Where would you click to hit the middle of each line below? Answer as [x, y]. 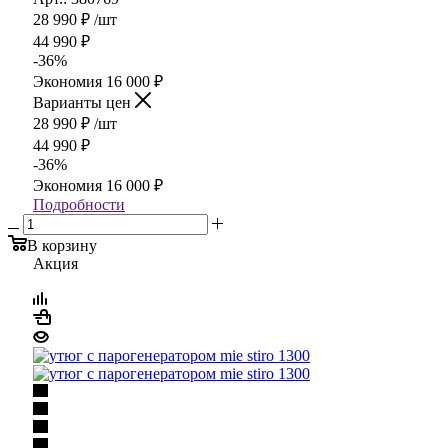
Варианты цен [84, 102]
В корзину [62, 245]
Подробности [79, 204]
